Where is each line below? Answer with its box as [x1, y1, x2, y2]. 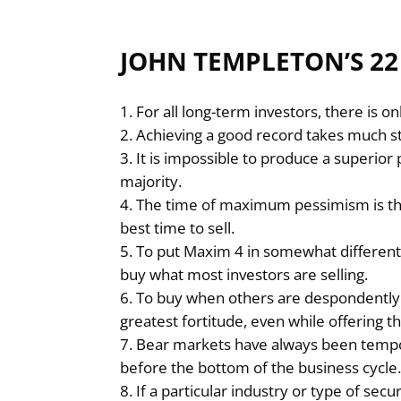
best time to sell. [120, 218, 235, 238]
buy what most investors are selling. [120, 264, 369, 285]
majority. [120, 171, 183, 192]
